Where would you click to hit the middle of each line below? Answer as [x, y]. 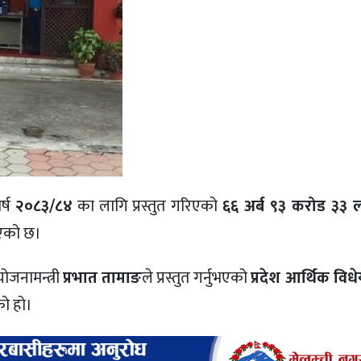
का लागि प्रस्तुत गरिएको [147, 207]
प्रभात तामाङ [102, 278]
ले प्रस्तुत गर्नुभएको [196, 278]
